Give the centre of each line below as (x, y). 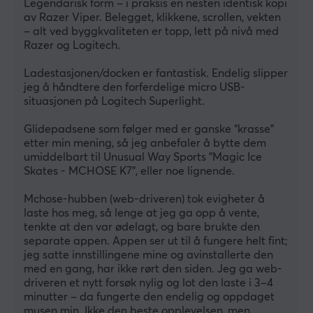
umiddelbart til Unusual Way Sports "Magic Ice (143, 158)
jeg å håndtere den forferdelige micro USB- (134, 88)
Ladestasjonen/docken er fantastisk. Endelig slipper (156, 74)
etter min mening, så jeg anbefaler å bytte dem (145, 144)
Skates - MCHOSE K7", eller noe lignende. (129, 172)
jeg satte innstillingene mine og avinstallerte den (148, 255)
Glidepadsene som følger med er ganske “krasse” (149, 130)
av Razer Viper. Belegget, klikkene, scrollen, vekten (152, 18)
